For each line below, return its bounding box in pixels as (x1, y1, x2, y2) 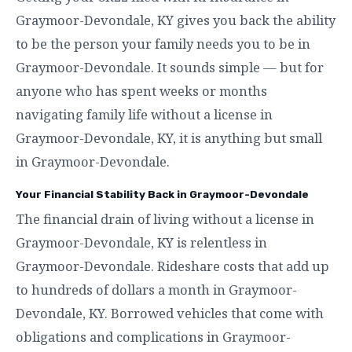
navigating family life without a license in (16, 104, 273, 123)
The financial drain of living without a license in (16, 209, 314, 228)
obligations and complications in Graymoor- (16, 327, 291, 346)
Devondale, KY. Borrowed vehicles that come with (16, 303, 324, 322)
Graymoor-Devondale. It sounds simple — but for (16, 57, 324, 76)
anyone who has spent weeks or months (16, 81, 267, 100)
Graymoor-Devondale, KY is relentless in (16, 233, 267, 251)
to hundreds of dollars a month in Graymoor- (16, 280, 297, 299)
